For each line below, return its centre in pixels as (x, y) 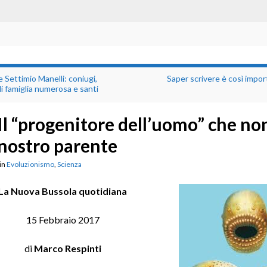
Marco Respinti (67, 248)
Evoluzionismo (30, 164)
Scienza (69, 164)
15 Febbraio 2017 (63, 219)
